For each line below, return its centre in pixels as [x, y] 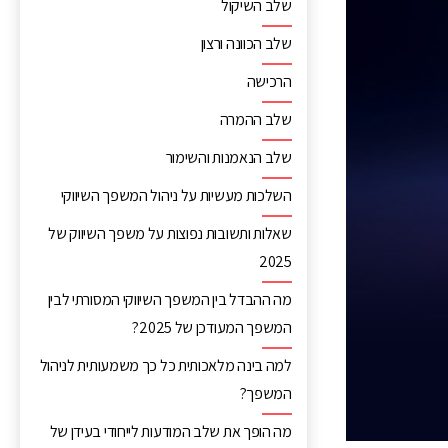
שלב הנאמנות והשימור [228, 157]
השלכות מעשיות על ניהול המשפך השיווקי [176, 195]
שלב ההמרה [255, 119]
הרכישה [269, 81]
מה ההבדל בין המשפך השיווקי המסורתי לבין [169, 299]
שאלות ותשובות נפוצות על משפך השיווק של [170, 233]
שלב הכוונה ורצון [246, 43]
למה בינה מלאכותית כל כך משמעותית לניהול [165, 365]
